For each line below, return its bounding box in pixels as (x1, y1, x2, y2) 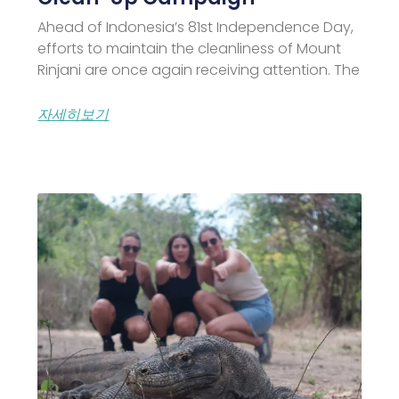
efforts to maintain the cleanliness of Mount (37, 38, 342, 60)
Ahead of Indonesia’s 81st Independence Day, (37, 17, 354, 38)
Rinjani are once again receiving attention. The (37, 60, 361, 81)
